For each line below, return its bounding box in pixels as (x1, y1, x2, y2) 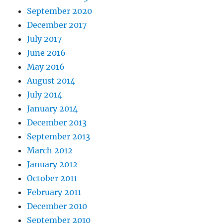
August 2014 (27, 76, 76, 86)
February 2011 (27, 187, 82, 198)
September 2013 (27, 131, 91, 142)
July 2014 (27, 90, 63, 100)
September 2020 (27, 6, 93, 16)
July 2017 (27, 34, 62, 44)
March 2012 (27, 145, 73, 156)
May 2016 (27, 62, 65, 72)
